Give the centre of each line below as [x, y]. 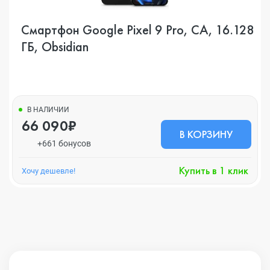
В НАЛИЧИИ [48, 110]
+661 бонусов [64, 143]
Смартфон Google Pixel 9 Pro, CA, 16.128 [138, 30]
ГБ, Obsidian [55, 47]
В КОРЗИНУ [206, 134]
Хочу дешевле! [49, 171]
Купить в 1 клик [214, 170]
